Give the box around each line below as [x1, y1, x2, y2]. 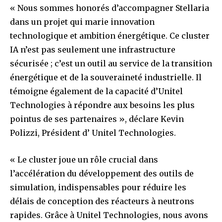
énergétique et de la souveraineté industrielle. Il [10, 72, 202, 82]
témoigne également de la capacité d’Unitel [10, 86, 183, 96]
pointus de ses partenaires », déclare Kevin [10, 113, 184, 124]
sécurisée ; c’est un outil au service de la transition [10, 58, 212, 68]
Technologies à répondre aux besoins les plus [10, 100, 195, 110]
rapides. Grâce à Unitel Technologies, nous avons [10, 210, 208, 220]
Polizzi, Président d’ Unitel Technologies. [10, 127, 176, 138]
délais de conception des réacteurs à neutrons [10, 196, 194, 206]
